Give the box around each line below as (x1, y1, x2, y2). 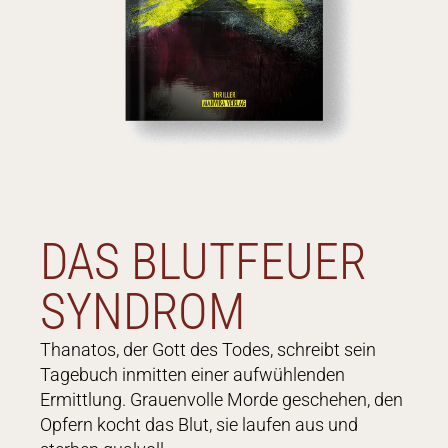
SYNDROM (40, 282, 245, 341)
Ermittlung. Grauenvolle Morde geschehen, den (40, 388, 403, 410)
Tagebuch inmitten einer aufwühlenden (40, 363, 345, 385)
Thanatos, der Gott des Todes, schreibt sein (40, 338, 376, 360)
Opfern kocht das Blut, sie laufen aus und (40, 413, 358, 435)
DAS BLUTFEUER (40, 232, 366, 291)
